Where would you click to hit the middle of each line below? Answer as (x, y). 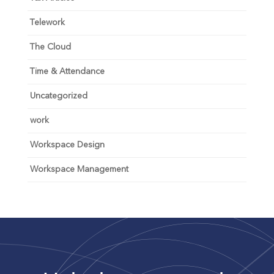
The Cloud (50, 47)
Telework (47, 22)
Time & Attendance (67, 71)
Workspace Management (79, 169)
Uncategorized (58, 96)
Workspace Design (67, 145)
